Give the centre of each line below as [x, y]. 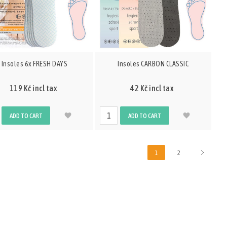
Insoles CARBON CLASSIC [153, 64]
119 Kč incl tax [33, 88]
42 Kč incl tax [152, 88]
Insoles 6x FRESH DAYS [34, 64]
